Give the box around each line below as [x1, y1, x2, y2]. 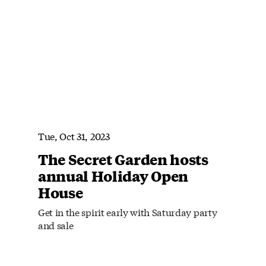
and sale [38, 217, 74, 232]
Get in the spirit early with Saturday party [38, 204, 217, 218]
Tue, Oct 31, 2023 [38, 128, 110, 142]
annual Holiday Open [38, 166, 188, 185]
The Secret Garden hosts [38, 149, 208, 169]
